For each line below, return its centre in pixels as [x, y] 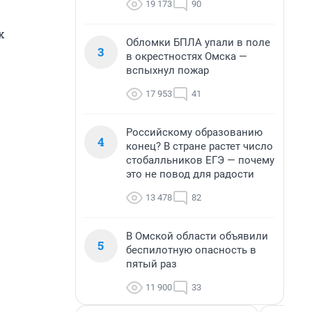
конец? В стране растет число [200, 146]
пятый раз [151, 264]
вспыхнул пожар [167, 70]
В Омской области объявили [197, 236]
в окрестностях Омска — [187, 56]
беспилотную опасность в [191, 250]
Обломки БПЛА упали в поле [198, 42]
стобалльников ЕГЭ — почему [200, 160]
